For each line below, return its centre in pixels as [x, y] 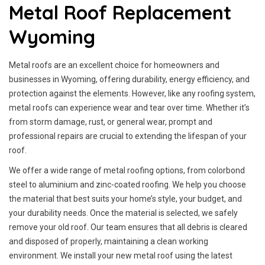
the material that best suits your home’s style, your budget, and [125, 199]
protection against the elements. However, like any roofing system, [132, 93]
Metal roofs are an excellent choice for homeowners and [114, 65]
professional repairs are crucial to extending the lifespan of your [128, 136]
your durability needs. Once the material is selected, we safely [123, 213]
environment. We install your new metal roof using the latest [121, 256]
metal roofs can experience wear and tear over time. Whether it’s [129, 108]
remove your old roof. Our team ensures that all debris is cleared [128, 227]
